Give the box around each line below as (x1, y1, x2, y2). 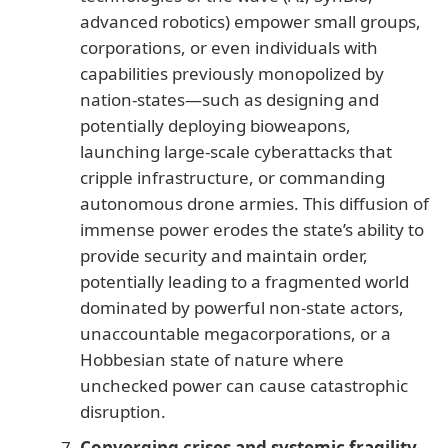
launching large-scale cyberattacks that (80, 139, 392, 163)
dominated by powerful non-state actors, (80, 295, 404, 319)
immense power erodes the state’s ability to (80, 217, 424, 241)
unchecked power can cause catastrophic (80, 373, 408, 397)
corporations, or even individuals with (80, 35, 378, 59)
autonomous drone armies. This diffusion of (80, 191, 429, 215)
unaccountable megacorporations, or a (80, 321, 391, 345)
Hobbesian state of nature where (80, 347, 344, 371)
